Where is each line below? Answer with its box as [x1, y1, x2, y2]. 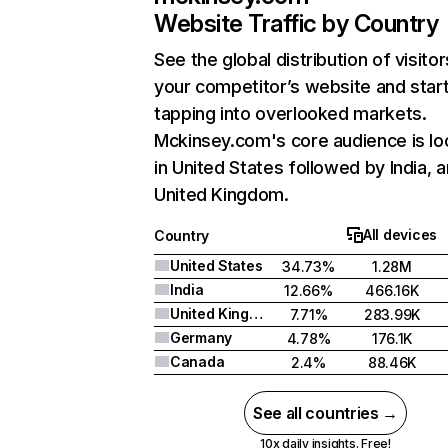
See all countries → [253, 403, 398, 423]
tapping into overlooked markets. [154, 103, 427, 124]
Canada [170, 353, 225, 370]
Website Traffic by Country [154, 9, 439, 38]
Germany [170, 329, 233, 346]
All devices [363, 226, 437, 243]
